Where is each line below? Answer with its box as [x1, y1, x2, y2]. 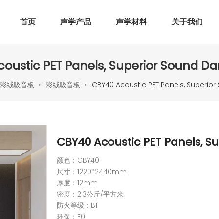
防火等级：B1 [57, 200, 97, 210]
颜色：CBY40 [57, 155, 99, 165]
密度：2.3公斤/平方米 [57, 189, 124, 199]
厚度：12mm [57, 178, 98, 188]
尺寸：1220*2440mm [57, 167, 127, 176]
